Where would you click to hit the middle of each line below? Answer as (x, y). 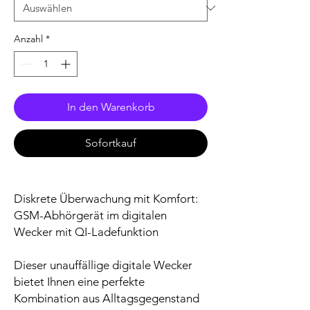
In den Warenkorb (111, 107)
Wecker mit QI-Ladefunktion (86, 232)
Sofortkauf (111, 143)
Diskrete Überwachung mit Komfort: (106, 199)
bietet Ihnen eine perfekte (79, 282)
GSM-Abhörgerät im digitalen (90, 216)
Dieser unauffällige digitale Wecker (103, 265)
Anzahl (28, 39)
